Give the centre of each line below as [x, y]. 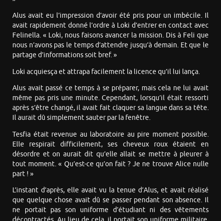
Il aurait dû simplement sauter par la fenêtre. [81, 118]
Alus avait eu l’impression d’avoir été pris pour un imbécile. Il [110, 16]
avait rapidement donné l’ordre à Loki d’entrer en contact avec [110, 26]
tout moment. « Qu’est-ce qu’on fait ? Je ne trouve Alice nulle [110, 164]
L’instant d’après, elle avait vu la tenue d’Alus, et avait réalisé [110, 190]
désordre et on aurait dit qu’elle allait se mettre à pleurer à [110, 154]
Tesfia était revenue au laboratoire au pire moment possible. [110, 134]
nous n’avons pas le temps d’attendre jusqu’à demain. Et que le [110, 45]
